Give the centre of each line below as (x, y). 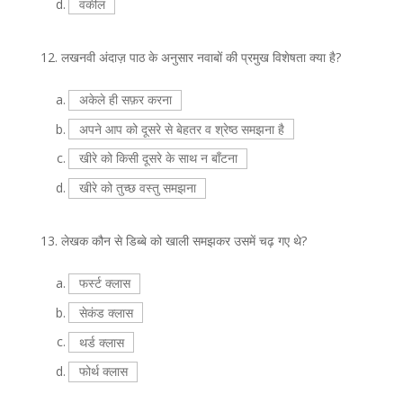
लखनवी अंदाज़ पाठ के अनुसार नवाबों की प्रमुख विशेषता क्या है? (201, 57)
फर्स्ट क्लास (104, 283)
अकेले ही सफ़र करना (125, 100)
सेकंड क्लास (106, 312)
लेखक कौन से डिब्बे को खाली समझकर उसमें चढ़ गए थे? (184, 240)
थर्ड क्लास (101, 342)
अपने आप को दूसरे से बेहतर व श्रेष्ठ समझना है (181, 129)
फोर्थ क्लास (103, 372)
